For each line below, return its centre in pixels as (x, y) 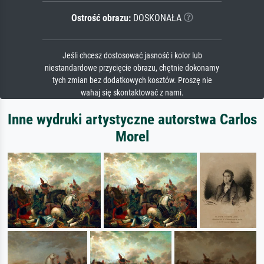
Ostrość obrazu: (101, 18)
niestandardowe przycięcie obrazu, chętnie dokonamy (132, 68)
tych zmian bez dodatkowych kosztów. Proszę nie (132, 80)
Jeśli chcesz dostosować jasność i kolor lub (132, 55)
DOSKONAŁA (156, 18)
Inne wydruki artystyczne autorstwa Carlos (132, 119)
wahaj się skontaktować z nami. (132, 93)
